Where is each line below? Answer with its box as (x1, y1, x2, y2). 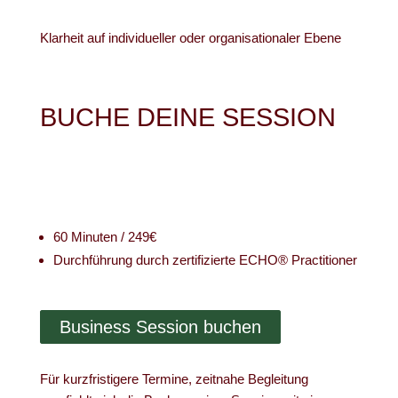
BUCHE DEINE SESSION (39, 103, 336, 131)
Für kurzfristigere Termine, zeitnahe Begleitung (39, 371, 308, 386)
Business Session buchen (59, 317, 261, 337)
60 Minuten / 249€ (52, 229, 156, 244)
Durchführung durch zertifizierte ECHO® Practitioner (52, 252, 357, 267)
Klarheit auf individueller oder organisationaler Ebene (39, 30, 341, 45)
